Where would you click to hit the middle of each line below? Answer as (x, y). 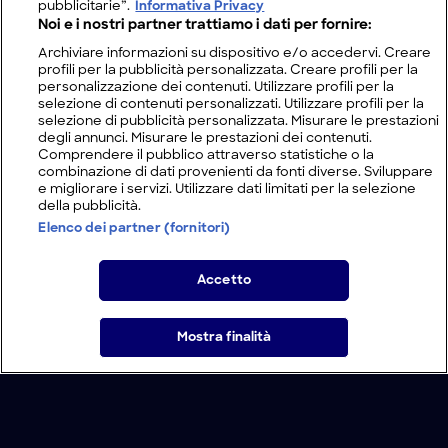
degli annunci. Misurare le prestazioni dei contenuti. (205, 138)
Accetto (224, 280)
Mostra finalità (224, 337)
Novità (186, 399)
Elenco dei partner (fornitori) (134, 228)
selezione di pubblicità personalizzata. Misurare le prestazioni (239, 121)
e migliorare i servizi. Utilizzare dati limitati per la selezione (227, 189)
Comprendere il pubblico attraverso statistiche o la (206, 155)
